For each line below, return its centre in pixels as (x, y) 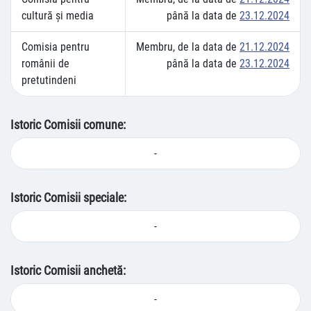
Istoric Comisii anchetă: (68, 270)
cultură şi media (58, 16)
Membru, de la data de (188, 47)
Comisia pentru (56, 47)
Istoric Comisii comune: (68, 125)
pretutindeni (49, 80)
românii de (45, 64)
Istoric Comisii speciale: (68, 197)
